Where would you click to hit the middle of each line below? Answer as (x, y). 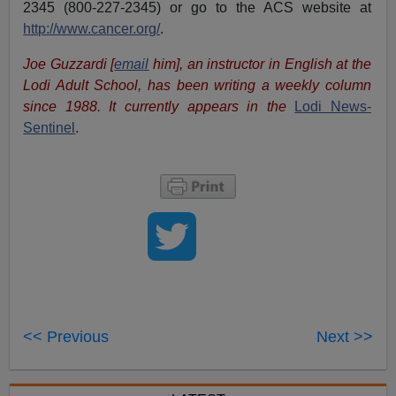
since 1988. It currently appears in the (159, 106)
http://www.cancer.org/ (92, 28)
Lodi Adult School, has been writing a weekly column (197, 85)
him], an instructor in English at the (260, 64)
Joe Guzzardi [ (69, 64)
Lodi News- (333, 106)
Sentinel (49, 127)
